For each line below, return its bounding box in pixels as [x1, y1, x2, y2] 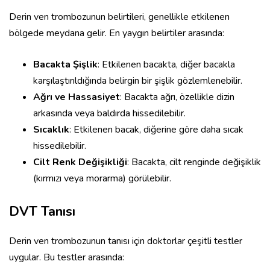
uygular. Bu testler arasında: [9, 251, 124, 265]
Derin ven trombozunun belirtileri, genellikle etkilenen [9, 10, 230, 24]
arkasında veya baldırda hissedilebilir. [33, 107, 186, 121]
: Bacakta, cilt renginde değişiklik [127, 155, 261, 169]
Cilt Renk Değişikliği [33, 155, 127, 169]
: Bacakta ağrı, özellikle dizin [120, 90, 234, 104]
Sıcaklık [33, 123, 69, 137]
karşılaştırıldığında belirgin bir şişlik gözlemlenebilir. [33, 74, 242, 88]
